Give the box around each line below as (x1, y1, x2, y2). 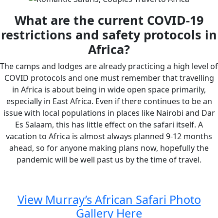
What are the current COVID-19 (15, 11, 203, 28)
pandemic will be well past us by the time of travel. (17, 154, 201, 165)
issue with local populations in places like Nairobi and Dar (3, 107, 215, 118)
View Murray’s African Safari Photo (17, 191, 201, 207)
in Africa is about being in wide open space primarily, (12, 84, 206, 95)
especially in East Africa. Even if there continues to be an (6, 95, 212, 107)
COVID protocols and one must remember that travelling (4, 72, 214, 83)
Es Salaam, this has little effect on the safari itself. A (15, 119, 203, 130)
